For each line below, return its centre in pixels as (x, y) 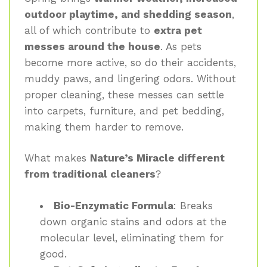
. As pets (181, 46)
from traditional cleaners (90, 174)
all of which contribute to (89, 30)
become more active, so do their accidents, (130, 62)
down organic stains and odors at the (133, 221)
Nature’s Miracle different (157, 158)
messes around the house (92, 46)
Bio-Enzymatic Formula (113, 205)
